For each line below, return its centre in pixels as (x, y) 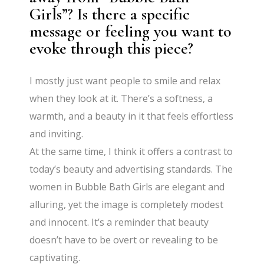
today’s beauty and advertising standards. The (131, 169)
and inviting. (57, 134)
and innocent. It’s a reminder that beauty (119, 222)
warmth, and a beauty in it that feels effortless (132, 116)
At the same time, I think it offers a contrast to (131, 152)
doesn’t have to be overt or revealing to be (124, 240)
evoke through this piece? (112, 49)
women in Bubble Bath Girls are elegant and (127, 187)
